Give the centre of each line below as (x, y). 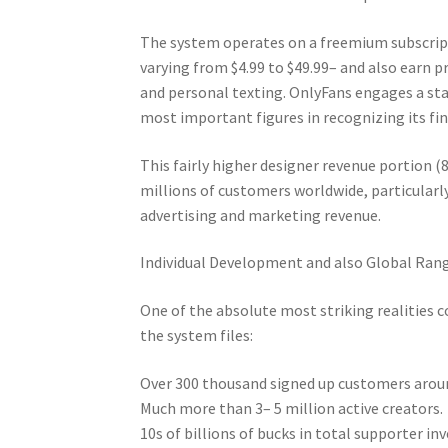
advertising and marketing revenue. (261, 214)
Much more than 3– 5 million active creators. (292, 407)
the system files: (197, 335)
